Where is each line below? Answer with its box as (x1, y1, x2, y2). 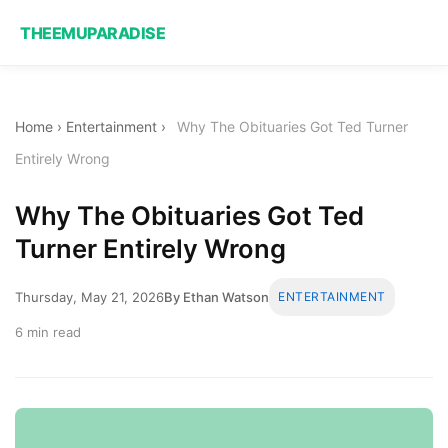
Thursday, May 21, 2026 (15, 288, 164, 305)
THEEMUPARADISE (20, 22, 165, 43)
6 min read (15, 323, 81, 340)
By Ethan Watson (164, 288, 269, 305)
